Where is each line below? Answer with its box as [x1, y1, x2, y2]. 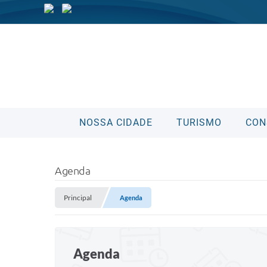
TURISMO [176, 117, 222, 128]
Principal [64, 193, 92, 202]
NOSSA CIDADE [79, 117, 153, 128]
